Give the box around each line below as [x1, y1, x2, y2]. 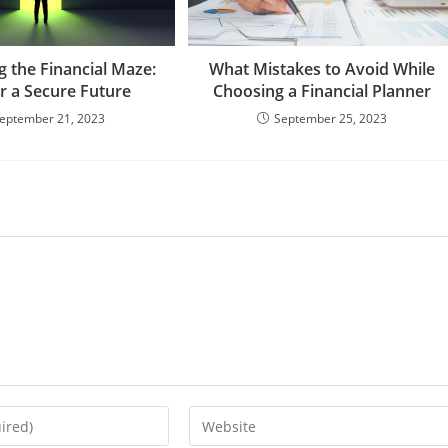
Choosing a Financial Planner [213, 80, 432, 103]
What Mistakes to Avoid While [209, 58, 436, 81]
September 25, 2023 [274, 110, 388, 128]
